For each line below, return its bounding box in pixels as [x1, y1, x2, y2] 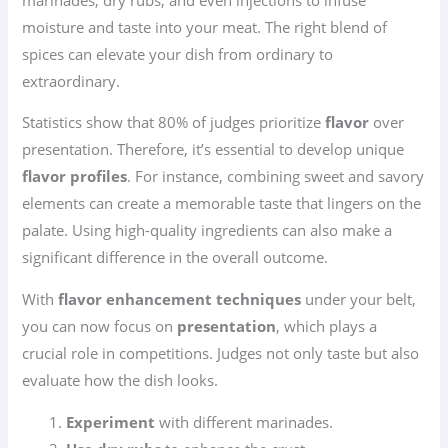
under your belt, [301, 289, 417, 309]
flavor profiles [22, 166, 128, 187]
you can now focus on [22, 316, 178, 336]
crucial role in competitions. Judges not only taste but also [22, 343, 420, 363]
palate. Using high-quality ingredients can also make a [22, 220, 393, 241]
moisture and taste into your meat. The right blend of [22, 16, 388, 37]
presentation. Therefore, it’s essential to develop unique [22, 139, 405, 160]
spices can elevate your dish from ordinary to [22, 43, 334, 64]
